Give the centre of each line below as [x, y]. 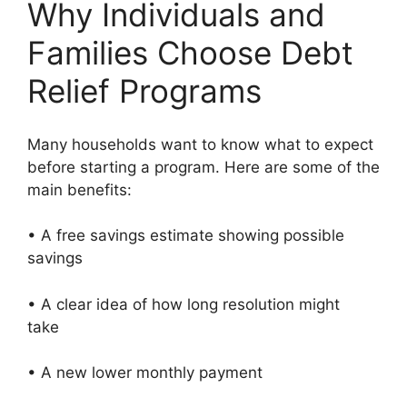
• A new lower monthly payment [149, 373]
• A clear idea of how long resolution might [184, 304]
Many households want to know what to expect [200, 144]
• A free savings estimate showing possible [186, 236]
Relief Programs [144, 91]
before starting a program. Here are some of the [203, 167]
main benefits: [79, 189]
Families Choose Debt [190, 53]
